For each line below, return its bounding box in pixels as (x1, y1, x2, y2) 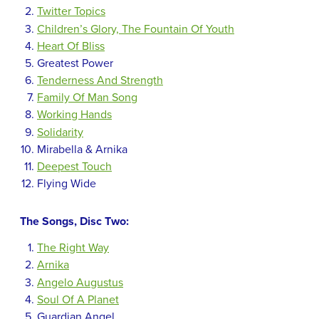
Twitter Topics (37, 4, 105, 19)
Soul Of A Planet (37, 292, 119, 307)
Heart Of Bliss (37, 38, 105, 53)
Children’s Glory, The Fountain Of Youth (37, 21, 234, 36)
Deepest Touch (37, 159, 112, 174)
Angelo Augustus (37, 275, 123, 290)
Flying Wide (37, 177, 96, 192)
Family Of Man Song (37, 90, 137, 105)
